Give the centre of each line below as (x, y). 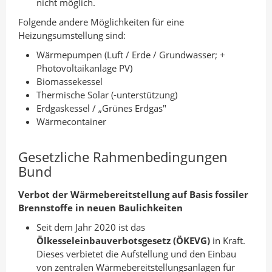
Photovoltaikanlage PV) (84, 68)
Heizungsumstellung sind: (72, 35)
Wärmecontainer (71, 121)
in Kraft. (228, 240)
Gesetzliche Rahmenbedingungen (123, 157)
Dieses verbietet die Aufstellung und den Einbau (136, 254)
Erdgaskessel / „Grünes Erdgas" (101, 108)
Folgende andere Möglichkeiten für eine (101, 22)
